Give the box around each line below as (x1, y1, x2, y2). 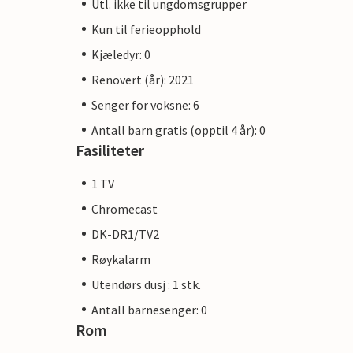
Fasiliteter (76, 139, 144, 160)
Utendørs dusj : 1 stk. (91, 276, 201, 292)
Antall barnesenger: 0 (91, 301, 207, 318)
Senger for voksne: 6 (91, 96, 199, 113)
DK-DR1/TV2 (91, 225, 159, 242)
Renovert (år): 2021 (91, 71, 194, 87)
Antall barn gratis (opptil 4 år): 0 (91, 121, 266, 138)
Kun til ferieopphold (91, 20, 201, 37)
